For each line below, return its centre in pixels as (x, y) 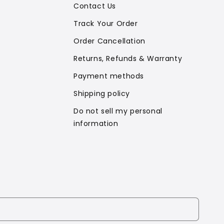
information (96, 123)
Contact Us (95, 6)
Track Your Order (106, 23)
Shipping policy (102, 93)
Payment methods (109, 76)
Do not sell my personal (118, 111)
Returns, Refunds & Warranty (128, 58)
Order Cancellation (109, 41)
